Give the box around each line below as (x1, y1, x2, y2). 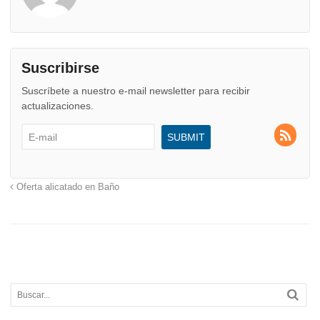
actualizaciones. (21, 100, 94, 112)
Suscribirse (21, 60, 99, 76)
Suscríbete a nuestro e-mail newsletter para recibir (21, 85, 250, 97)
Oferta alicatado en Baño (14, 182, 119, 193)
